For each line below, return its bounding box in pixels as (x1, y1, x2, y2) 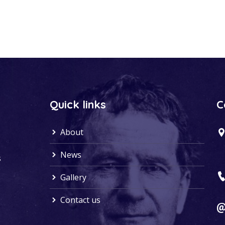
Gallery (58, 171, 86, 183)
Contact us (58, 194, 100, 205)
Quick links (50, 97, 106, 111)
